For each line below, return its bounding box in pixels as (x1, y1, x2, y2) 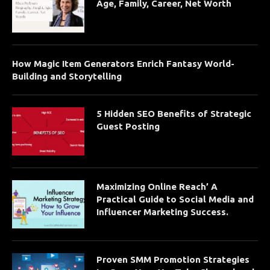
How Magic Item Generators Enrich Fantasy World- (12, 58, 234, 69)
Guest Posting (96, 121, 160, 131)
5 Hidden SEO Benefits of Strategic (96, 108, 251, 119)
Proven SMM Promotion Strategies (96, 254, 250, 265)
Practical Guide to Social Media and (96, 193, 254, 204)
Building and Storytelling (12, 71, 122, 81)
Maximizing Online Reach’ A (96, 181, 218, 192)
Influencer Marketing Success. (96, 206, 228, 217)
